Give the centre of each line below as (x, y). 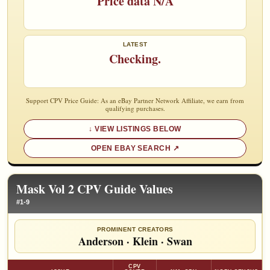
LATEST (135, 45)
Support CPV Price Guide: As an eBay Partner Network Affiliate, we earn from (135, 101)
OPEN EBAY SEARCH (131, 149)
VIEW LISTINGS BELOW (138, 129)
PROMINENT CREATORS (135, 230)
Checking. (135, 59)
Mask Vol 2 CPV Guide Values (95, 189)
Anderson (101, 241)
